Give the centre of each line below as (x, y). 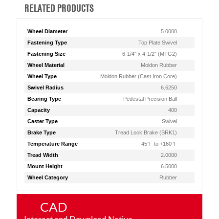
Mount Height (45, 166)
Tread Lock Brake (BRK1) (146, 132)
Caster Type (42, 121)
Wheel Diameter (47, 31)
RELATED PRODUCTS (59, 8)
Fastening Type (47, 43)
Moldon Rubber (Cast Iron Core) (139, 76)
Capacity (38, 110)
